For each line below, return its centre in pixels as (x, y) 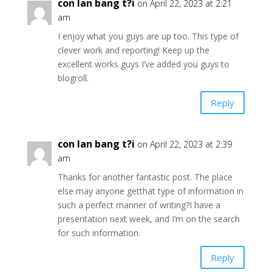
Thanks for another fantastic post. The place (145, 177)
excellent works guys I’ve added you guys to (143, 64)
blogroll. (73, 78)
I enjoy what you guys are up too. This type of (148, 36)
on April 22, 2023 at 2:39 (184, 144)
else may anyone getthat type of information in (150, 191)
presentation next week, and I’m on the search (148, 219)
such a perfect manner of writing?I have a (139, 205)
